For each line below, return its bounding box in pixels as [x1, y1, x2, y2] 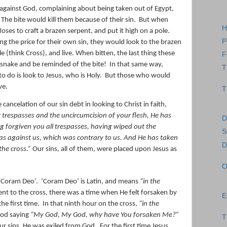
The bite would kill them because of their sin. [1, 16, 136, 24]
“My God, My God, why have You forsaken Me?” [30, 211, 179, 219]
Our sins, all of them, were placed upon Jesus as [31, 145, 177, 153]
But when [139, 16, 168, 24]
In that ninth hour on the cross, [43, 200, 139, 208]
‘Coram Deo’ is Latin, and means [41, 177, 140, 185]
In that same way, [109, 60, 163, 68]
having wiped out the [91, 123, 156, 131]
